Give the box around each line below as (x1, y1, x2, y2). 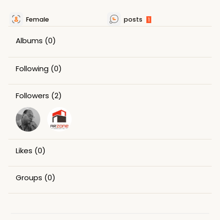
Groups (15, 172, 42, 183)
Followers (15, 90, 49, 101)
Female (26, 15, 49, 24)
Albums (15, 35, 43, 46)
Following (15, 63, 49, 74)
